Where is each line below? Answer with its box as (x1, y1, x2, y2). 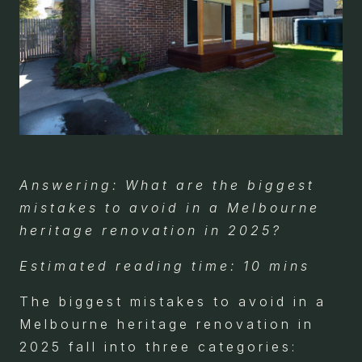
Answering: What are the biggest (19, 176, 315, 193)
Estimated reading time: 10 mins (19, 257, 310, 274)
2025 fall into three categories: (19, 338, 297, 355)
